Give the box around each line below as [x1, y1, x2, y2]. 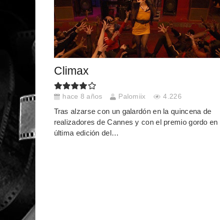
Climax [54, 64, 89, 77]
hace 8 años [62, 93, 103, 101]
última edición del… [54, 128, 119, 137]
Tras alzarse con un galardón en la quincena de [54, 107, 212, 115]
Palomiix [118, 93, 146, 101]
